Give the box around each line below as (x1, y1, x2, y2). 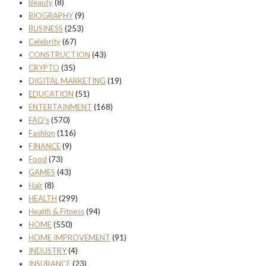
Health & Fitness (28, 207, 84, 217)
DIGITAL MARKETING (28, 76, 106, 86)
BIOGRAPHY (28, 11, 73, 21)
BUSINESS (28, 24, 63, 34)
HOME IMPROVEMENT (28, 233, 110, 243)
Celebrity (28, 37, 61, 47)
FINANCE (28, 141, 61, 151)
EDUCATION (28, 89, 74, 99)
